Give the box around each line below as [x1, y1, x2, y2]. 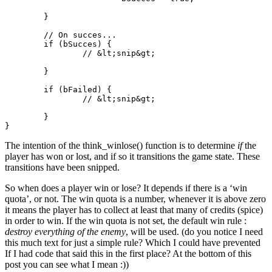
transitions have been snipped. [5, 162, 120, 173]
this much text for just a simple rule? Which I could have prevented [5, 237, 260, 248]
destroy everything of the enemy [5, 226, 126, 237]
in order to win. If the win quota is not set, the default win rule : [5, 216, 246, 226]
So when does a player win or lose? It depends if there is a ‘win [5, 183, 247, 194]
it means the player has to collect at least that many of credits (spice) [5, 205, 263, 216]
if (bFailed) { [5, 85, 44, 95]
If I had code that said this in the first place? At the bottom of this [5, 248, 251, 259]
